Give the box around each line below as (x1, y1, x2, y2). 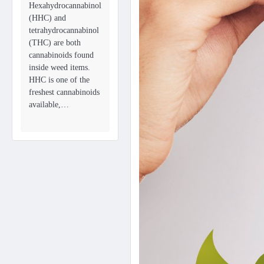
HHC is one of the (29, 75, 90, 85)
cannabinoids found (29, 50, 94, 60)
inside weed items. (29, 62, 90, 72)
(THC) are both (29, 38, 81, 48)
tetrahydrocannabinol (29, 25, 99, 35)
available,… (29, 100, 69, 110)
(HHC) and (29, 13, 66, 23)
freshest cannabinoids (29, 87, 100, 97)
